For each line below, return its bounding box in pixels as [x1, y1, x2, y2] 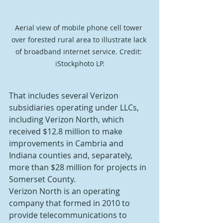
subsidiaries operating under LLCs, [9, 102, 141, 113]
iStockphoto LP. [55, 58, 105, 68]
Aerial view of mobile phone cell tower [15, 22, 144, 32]
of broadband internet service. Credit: [15, 46, 144, 56]
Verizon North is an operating [9, 185, 122, 197]
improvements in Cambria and [9, 137, 125, 149]
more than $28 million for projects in [9, 161, 148, 173]
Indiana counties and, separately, [9, 149, 134, 161]
